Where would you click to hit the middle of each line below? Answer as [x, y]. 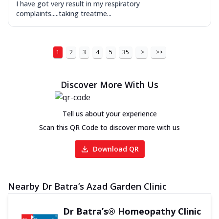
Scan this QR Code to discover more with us [109, 128]
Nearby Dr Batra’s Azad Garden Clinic [87, 186]
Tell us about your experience [109, 114]
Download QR [116, 149]
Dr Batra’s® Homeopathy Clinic [132, 211]
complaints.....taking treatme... [64, 14]
